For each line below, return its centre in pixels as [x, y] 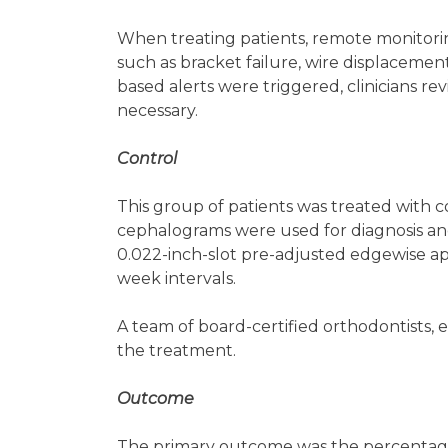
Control [147, 158]
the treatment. [178, 350]
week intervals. [178, 278]
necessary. [159, 110]
